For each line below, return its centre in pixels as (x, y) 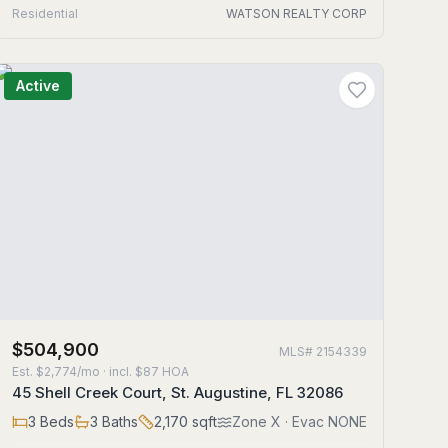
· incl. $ (121, 371)
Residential (44, 13)
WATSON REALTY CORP (296, 13)
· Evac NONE (323, 421)
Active (37, 85)
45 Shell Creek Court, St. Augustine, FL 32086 (177, 392)
